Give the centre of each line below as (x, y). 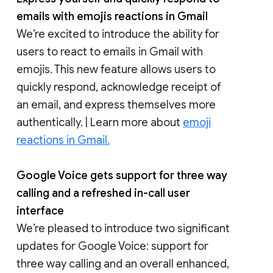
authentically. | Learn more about (100, 122)
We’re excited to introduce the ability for (118, 34)
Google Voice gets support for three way (122, 175)
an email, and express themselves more (116, 105)
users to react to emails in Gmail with (110, 51)
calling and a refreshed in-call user (103, 193)
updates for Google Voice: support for (112, 246)
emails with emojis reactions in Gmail (112, 16)
